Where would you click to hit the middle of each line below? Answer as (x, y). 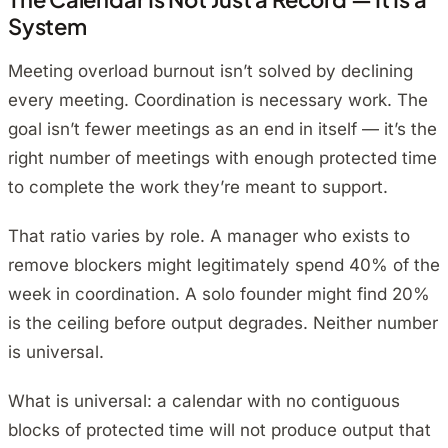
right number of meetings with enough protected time (222, 158)
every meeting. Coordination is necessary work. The (218, 100)
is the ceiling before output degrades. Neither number (223, 323)
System (47, 26)
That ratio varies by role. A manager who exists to (209, 236)
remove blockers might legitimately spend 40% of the (224, 265)
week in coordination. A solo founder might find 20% (219, 294)
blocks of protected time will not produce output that (219, 430)
